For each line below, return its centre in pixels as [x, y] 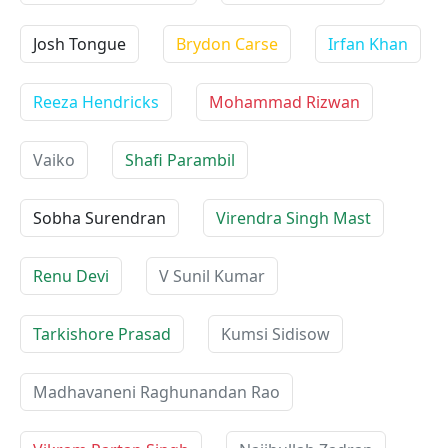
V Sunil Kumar [212, 276]
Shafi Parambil [180, 160]
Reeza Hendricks [96, 102]
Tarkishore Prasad [102, 334]
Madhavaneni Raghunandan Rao [156, 392]
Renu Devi [71, 276]
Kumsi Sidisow [275, 334]
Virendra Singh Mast [293, 218]
